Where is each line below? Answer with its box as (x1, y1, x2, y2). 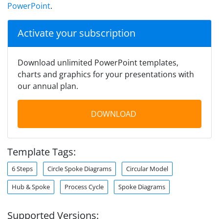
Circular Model (126, 164, 168, 173)
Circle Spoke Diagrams (47, 164, 111, 173)
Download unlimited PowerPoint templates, (18, 57, 178, 68)
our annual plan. (18, 80, 78, 91)
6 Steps (12, 164, 33, 173)
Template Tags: (7, 145, 76, 158)
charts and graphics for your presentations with (18, 68, 194, 80)
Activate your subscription (18, 26, 135, 40)
